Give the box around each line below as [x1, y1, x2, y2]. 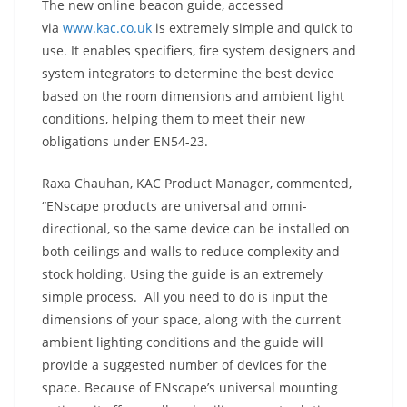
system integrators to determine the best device [42, 65, 334, 82]
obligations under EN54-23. [42, 133, 208, 150]
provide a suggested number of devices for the [42, 356, 327, 373]
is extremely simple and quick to [152, 19, 352, 36]
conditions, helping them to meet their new [42, 110, 305, 127]
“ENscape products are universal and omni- [42, 197, 307, 214]
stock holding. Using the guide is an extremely [42, 265, 323, 283]
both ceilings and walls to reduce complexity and [42, 243, 340, 260]
